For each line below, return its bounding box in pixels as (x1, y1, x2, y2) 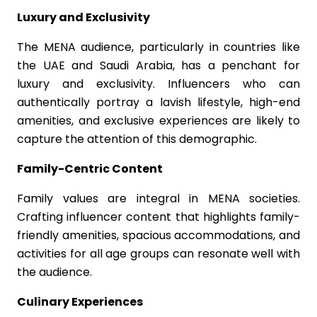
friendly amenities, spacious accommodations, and (17, 227, 300, 243)
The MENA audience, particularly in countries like (17, 39, 300, 55)
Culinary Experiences (17, 294, 143, 310)
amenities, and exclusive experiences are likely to (17, 113, 300, 129)
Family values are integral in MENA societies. (17, 190, 300, 207)
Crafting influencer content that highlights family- (17, 209, 300, 225)
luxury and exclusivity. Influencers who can (17, 76, 300, 92)
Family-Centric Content (17, 161, 163, 177)
